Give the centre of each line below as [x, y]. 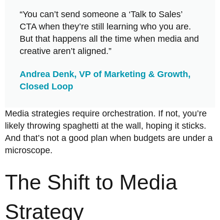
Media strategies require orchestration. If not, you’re [106, 113]
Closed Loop [46, 86]
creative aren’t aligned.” [66, 51]
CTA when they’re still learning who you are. [105, 27]
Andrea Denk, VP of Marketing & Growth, [105, 74]
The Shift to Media [91, 182]
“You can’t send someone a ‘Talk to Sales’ [101, 14]
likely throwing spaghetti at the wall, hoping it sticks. [106, 125]
